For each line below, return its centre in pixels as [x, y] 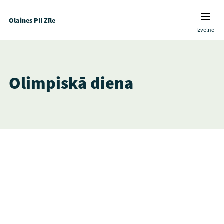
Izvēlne [206, 30]
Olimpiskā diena [71, 83]
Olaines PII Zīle [32, 20]
